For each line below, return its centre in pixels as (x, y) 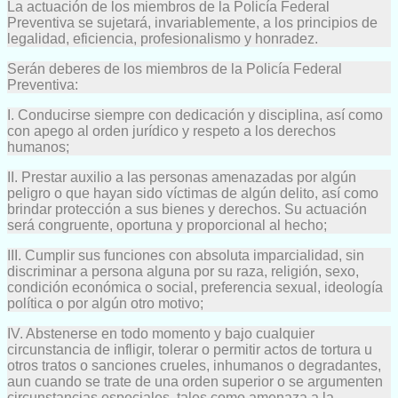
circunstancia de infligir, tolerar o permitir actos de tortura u (190, 349)
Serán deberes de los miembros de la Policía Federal (175, 68)
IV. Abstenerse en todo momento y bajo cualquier (161, 333)
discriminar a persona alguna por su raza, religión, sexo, (183, 271)
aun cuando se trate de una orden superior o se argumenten (195, 381)
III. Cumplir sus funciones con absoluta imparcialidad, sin (186, 255)
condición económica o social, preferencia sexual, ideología (195, 287)
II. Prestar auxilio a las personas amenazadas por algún (182, 177)
